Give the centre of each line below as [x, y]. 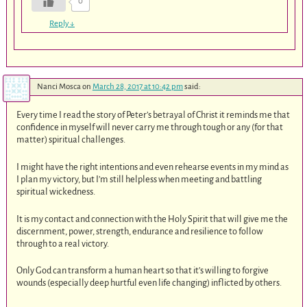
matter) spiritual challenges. [71, 140]
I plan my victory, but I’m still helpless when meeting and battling [139, 179]
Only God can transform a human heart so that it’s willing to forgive [143, 271]
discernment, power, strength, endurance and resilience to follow [140, 231]
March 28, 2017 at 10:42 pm [137, 87]
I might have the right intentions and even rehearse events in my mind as [153, 167]
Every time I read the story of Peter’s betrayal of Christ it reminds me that [153, 115]
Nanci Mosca [59, 87]
